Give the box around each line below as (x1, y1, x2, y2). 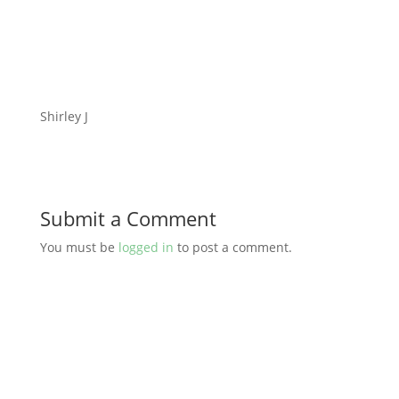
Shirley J (39, 108, 88, 125)
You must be (39, 239, 118, 256)
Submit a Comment (39, 205, 216, 232)
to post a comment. (173, 239, 292, 256)
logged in (118, 239, 174, 256)
